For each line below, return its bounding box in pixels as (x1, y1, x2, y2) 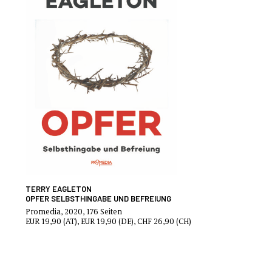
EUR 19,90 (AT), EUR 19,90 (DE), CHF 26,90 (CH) (25, 216, 191, 226)
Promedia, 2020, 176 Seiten (25, 206, 122, 217)
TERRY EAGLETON (25, 184, 92, 194)
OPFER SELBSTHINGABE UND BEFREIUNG (25, 194, 171, 204)
